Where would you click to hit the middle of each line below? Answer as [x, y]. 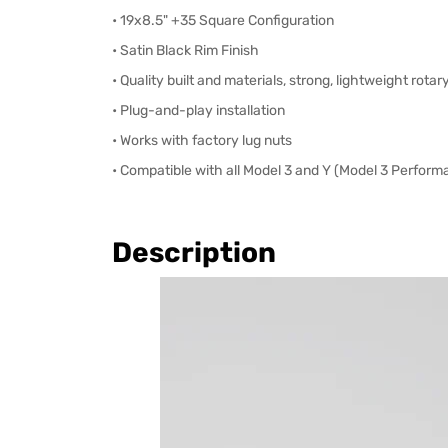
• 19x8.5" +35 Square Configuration [223, 21]
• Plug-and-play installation [198, 111]
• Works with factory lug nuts [202, 141]
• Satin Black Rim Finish [185, 51]
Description [194, 253]
